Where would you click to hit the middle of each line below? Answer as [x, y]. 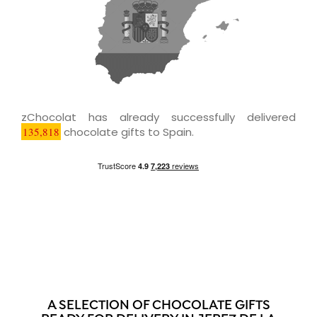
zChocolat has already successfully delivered [158, 117]
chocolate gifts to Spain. [127, 132]
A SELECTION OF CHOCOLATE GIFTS [158, 306]
